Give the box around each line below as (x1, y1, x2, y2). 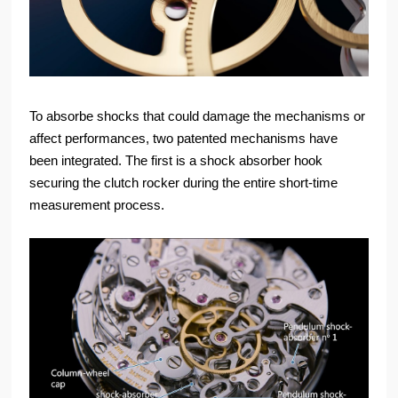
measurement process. (29, 196, 169, 212)
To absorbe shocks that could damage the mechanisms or (29, 107, 366, 123)
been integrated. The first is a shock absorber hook (29, 152, 323, 168)
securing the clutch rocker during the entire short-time (29, 174, 338, 190)
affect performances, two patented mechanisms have (29, 130, 338, 146)
